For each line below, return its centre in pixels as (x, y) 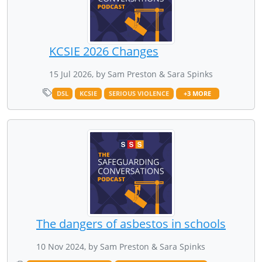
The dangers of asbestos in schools (131, 223)
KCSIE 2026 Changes (104, 51)
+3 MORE (198, 93)
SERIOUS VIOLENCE (139, 93)
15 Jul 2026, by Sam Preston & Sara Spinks (131, 74)
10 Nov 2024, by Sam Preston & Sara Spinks (121, 246)
